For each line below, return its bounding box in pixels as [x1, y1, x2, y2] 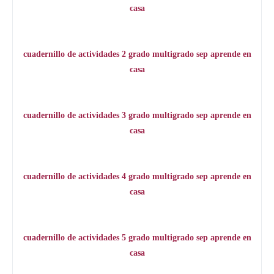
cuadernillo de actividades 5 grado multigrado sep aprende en [23, 233, 251, 243]
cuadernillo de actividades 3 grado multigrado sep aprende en [23, 111, 251, 120]
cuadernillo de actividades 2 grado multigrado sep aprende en [23, 50, 251, 59]
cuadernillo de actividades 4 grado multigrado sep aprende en [23, 172, 251, 182]
